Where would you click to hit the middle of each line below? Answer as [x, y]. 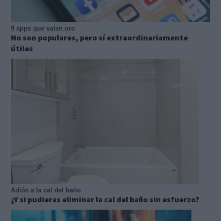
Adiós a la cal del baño [46, 190]
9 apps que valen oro [43, 28]
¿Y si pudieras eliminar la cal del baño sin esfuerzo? [105, 200]
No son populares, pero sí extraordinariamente [99, 37]
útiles [22, 48]
